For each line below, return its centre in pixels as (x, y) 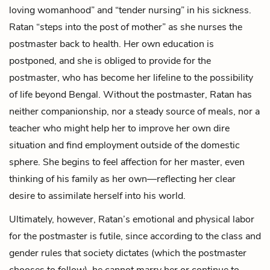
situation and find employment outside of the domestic (124, 145)
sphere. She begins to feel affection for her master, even (127, 162)
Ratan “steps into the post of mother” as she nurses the (126, 27)
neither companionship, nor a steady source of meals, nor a (134, 111)
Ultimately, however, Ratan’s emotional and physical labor (132, 219)
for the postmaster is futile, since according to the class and (135, 236)
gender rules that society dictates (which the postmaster (128, 253)
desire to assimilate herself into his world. (97, 196)
